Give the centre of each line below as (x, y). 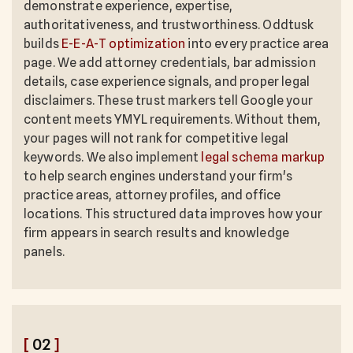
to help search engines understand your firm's (158, 176)
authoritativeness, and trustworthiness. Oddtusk (169, 25)
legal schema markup (263, 158)
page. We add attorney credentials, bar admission (170, 63)
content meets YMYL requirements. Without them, (173, 120)
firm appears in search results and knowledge (157, 233)
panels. (45, 252)
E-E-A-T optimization (124, 44)
